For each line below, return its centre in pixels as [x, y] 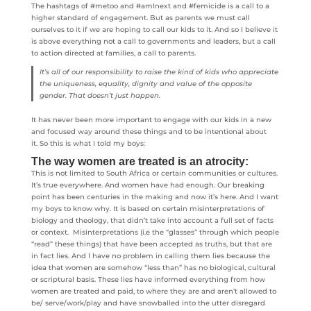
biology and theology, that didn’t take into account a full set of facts [152, 220]
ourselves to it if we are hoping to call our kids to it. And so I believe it [154, 30]
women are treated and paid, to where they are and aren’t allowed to [153, 291]
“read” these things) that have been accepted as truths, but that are [151, 244]
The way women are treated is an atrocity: [140, 161]
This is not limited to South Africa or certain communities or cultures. [154, 173]
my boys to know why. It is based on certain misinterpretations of [148, 208]
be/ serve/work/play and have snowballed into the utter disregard [148, 303]
